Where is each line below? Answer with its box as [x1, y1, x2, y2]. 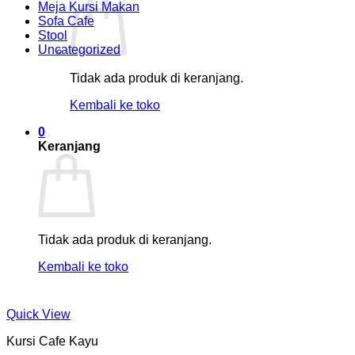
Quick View [6, 307, 71, 322]
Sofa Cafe [38, 14, 94, 29]
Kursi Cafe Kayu [6, 334, 98, 349]
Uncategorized [38, 43, 120, 57]
